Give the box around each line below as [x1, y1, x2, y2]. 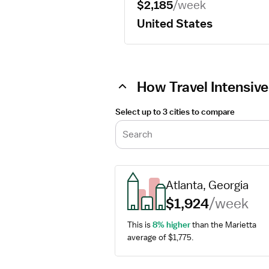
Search [122, 128, 153, 141]
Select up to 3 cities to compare [115, 106, 235, 117]
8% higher [153, 219, 190, 230]
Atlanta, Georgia [166, 178, 249, 192]
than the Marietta [190, 219, 256, 230]
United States [137, 16, 213, 31]
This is [127, 219, 153, 230]
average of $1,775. [127, 232, 193, 243]
